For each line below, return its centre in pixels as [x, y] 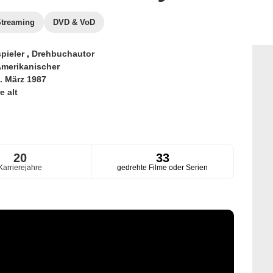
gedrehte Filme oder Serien [163, 168]
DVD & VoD [74, 22]
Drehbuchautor [63, 54]
